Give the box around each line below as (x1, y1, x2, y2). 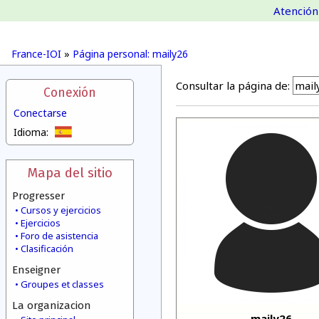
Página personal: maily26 (73, 47, 188, 61)
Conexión (43, 85, 96, 100)
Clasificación (21, 242, 73, 255)
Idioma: (14, 125, 48, 139)
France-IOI (11, 47, 61, 61)
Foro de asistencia (21, 229, 98, 242)
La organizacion (12, 299, 91, 312)
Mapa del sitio (27, 164, 113, 181)
